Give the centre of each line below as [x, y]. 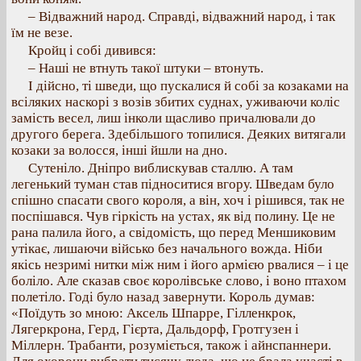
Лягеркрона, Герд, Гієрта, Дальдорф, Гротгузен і [155, 329]
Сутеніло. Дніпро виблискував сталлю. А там [161, 168]
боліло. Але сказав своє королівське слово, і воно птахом [179, 281]
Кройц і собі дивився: [92, 50]
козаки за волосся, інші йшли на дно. [119, 150]
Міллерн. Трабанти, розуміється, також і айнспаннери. [171, 345]
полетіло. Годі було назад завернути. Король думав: [163, 297]
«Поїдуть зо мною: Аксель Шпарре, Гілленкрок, [154, 313]
